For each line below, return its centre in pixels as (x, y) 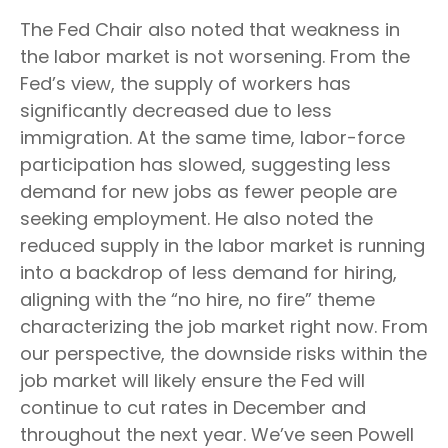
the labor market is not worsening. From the (215, 57)
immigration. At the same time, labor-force (212, 138)
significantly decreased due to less (176, 111)
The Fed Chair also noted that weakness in (210, 30)
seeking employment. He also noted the (196, 219)
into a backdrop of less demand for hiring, (208, 273)
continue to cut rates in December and (193, 408)
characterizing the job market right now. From (224, 327)
